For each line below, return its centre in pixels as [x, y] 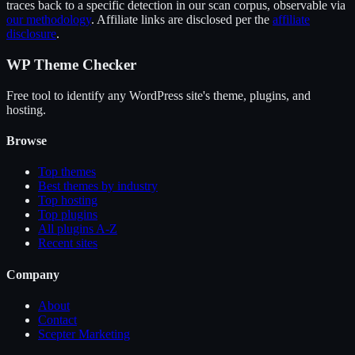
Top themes [67, 172]
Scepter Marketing [84, 334]
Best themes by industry [98, 186]
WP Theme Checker [71, 65]
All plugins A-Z [78, 229]
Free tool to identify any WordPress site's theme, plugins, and [158, 95]
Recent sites [68, 243]
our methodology [49, 20]
